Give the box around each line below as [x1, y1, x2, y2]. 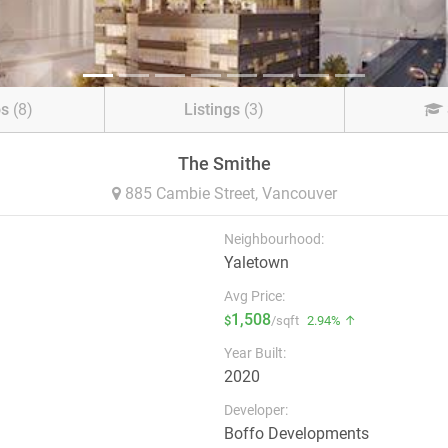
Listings [184, 100, 241, 119]
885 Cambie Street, [120, 184, 262, 203]
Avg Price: [224, 288, 285, 304]
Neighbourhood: [224, 231, 324, 247]
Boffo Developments [224, 424, 369, 443]
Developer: [224, 402, 288, 418]
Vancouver [261, 184, 337, 203]
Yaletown [224, 253, 289, 272]
